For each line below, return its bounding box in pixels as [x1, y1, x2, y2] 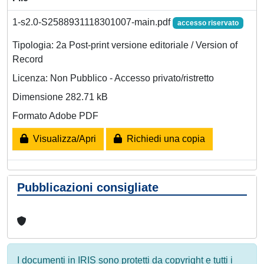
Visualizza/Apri [28, 133, 96, 144]
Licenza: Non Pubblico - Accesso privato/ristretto [12, 72, 214, 83]
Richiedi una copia [122, 133, 205, 144]
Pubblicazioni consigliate [17, 180, 159, 194]
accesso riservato [177, 18, 239, 27]
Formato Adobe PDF [12, 110, 98, 121]
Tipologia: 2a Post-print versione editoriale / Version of [12, 39, 237, 50]
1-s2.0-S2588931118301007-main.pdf [12, 16, 173, 27]
